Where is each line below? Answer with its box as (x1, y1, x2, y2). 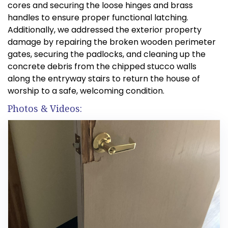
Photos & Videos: (8, 102, 82, 115)
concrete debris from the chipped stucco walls (8, 61, 196, 73)
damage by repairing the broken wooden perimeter (8, 36, 216, 48)
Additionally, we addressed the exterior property (8, 24, 202, 36)
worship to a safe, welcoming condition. (8, 85, 164, 97)
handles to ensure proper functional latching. (8, 12, 188, 24)
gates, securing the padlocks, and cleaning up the (8, 48, 206, 61)
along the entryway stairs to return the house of (8, 73, 200, 85)
